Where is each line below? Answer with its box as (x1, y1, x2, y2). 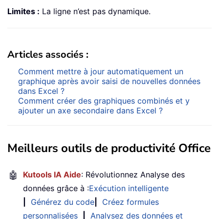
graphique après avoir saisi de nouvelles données (18, 76, 200, 86)
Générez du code (31, 197, 94, 207)
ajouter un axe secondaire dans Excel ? (18, 105, 163, 115)
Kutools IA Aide (23, 169, 81, 179)
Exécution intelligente (89, 183, 169, 193)
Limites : (7, 6, 40, 16)
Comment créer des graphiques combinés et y (18, 95, 190, 106)
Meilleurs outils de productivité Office (7, 140, 211, 156)
